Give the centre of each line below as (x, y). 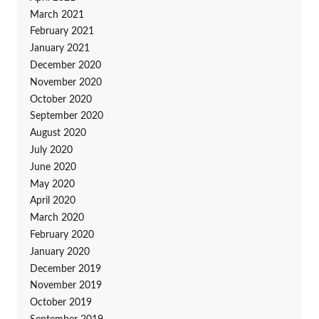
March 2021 (57, 15)
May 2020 (52, 184)
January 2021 (59, 49)
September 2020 (66, 116)
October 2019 (61, 303)
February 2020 (62, 235)
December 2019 (65, 269)
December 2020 (65, 65)
